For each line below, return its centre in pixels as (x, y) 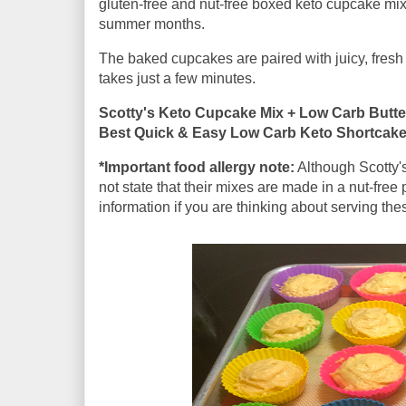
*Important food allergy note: (197, 168)
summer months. (152, 24)
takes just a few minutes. (177, 79)
